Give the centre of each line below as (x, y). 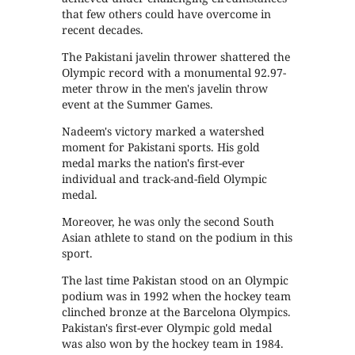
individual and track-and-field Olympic (165, 178)
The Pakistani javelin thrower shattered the (176, 56)
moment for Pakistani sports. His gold (161, 147)
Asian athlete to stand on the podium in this (177, 237)
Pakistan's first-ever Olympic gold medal (167, 327)
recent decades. (103, 29)
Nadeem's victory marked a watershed (164, 131)
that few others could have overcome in (167, 13)
